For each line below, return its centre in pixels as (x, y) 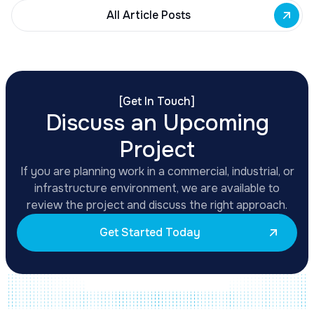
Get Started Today (150, 232)
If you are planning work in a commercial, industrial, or (157, 171)
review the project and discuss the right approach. (157, 205)
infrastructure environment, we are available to (157, 188)
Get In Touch (157, 101)
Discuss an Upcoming (157, 123)
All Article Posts (149, 15)
